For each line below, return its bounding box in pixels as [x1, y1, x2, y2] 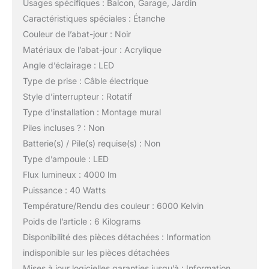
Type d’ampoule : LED [22, 153, 109, 164]
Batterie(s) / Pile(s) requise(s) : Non [22, 138, 160, 148]
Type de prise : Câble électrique [22, 75, 148, 86]
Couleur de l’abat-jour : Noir [22, 28, 131, 39]
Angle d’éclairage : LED [22, 59, 114, 70]
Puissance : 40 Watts [22, 184, 106, 195]
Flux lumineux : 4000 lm [22, 169, 116, 180]
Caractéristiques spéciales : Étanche [22, 13, 165, 23]
